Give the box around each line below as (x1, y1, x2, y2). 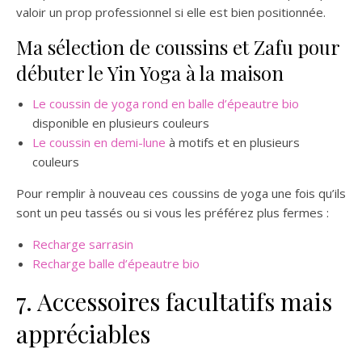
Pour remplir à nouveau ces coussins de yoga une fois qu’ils (16, 185, 346, 201)
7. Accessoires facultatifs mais (16, 285, 332, 318)
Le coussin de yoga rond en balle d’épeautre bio (32, 95, 299, 112)
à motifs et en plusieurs (166, 134, 300, 150)
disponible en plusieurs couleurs (32, 115, 209, 131)
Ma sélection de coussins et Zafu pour (16, 34, 339, 60)
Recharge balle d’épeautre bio (32, 255, 200, 271)
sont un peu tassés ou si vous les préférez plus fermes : (16, 204, 332, 221)
